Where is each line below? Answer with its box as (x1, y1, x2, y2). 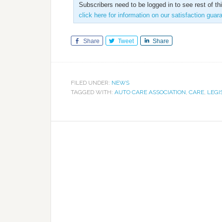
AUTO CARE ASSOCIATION (114, 89, 186, 96)
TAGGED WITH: (71, 89, 114, 96)
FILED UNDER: (71, 79, 111, 86)
